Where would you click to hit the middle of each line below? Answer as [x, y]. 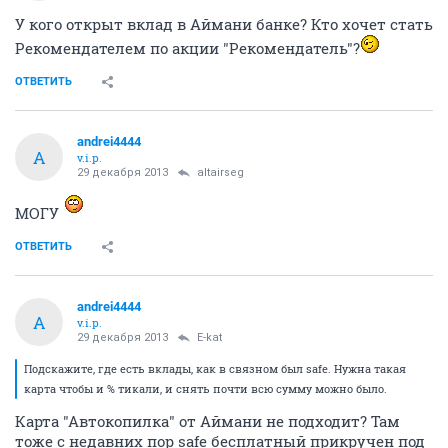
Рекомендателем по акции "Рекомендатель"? [187, 48]
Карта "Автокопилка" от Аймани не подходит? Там [207, 421]
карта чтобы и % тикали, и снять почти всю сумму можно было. [205, 388]
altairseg [220, 172]
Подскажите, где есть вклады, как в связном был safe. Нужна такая [215, 368]
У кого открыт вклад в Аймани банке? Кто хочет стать [224, 24]
